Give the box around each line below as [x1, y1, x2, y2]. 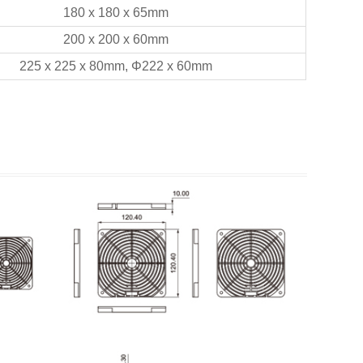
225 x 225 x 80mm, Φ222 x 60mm [19, 58, 213, 73]
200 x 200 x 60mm [63, 32, 169, 46]
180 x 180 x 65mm [63, 5, 169, 19]
